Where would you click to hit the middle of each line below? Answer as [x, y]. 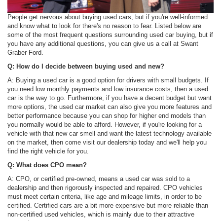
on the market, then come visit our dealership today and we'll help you [107, 142]
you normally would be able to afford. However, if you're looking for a [105, 124]
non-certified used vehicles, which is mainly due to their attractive [101, 214]
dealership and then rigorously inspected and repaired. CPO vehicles [105, 187]
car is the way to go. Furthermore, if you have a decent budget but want [110, 98]
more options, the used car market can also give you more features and [110, 107]
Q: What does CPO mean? [47, 165]
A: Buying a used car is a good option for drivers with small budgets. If [108, 80]
